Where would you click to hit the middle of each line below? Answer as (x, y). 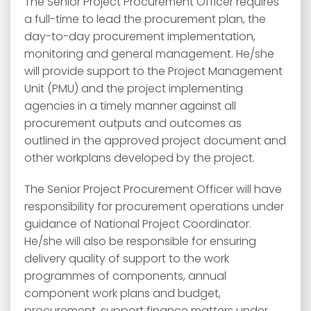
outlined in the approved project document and (155, 141)
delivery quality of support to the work (127, 259)
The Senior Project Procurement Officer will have (153, 189)
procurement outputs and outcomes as (133, 123)
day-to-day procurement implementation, (140, 36)
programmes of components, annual (125, 276)
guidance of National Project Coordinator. (138, 224)
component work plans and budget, (123, 293)
